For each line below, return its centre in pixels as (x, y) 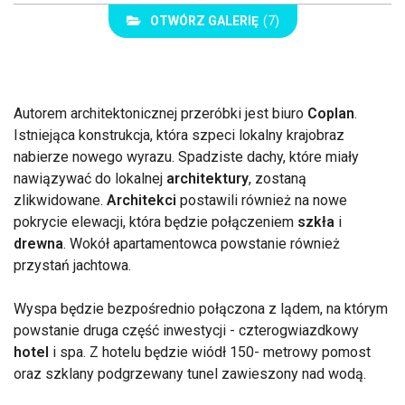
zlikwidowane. (60, 201)
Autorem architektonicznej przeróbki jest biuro (160, 114)
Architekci (141, 201)
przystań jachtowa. (72, 266)
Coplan (331, 114)
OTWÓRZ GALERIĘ (204, 21)
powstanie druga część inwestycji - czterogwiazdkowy (186, 331)
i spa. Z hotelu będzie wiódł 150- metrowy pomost (210, 353)
